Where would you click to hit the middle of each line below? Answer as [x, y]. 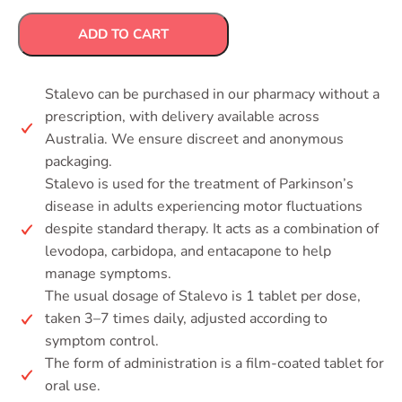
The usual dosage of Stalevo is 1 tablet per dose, [203, 296]
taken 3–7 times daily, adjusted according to [186, 319]
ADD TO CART [123, 34]
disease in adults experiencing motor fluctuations [204, 206]
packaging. [79, 162]
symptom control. [102, 341]
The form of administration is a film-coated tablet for [214, 363]
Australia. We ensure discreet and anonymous [194, 139]
